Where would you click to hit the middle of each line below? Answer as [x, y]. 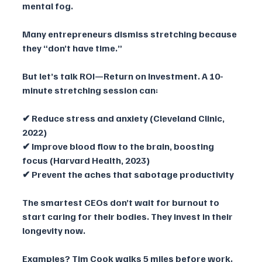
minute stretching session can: [90, 90]
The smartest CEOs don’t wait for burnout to [122, 202]
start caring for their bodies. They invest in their [128, 216]
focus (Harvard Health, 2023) [86, 160]
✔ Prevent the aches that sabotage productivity [128, 174]
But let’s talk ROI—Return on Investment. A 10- [123, 76]
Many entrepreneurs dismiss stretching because [130, 34]
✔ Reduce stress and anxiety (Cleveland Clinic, [124, 118]
